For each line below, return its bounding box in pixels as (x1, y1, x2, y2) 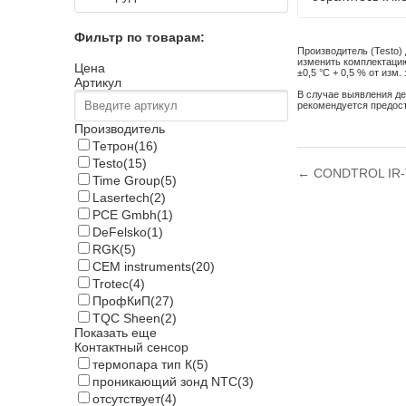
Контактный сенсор (74, 340, 188, 355)
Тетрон (92, 139, 134, 154)
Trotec (92, 276, 129, 292)
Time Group (92, 173, 160, 188)
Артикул (74, 75, 121, 91)
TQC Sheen (92, 311, 160, 326)
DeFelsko (92, 225, 147, 240)
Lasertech (92, 190, 150, 206)
